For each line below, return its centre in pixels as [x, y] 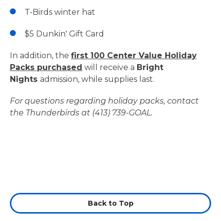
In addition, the [40, 55]
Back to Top [110, 203]
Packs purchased [46, 67]
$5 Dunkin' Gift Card [64, 34]
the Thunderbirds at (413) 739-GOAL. [81, 113]
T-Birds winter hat [60, 12]
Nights [25, 79]
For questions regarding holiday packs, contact [104, 101]
